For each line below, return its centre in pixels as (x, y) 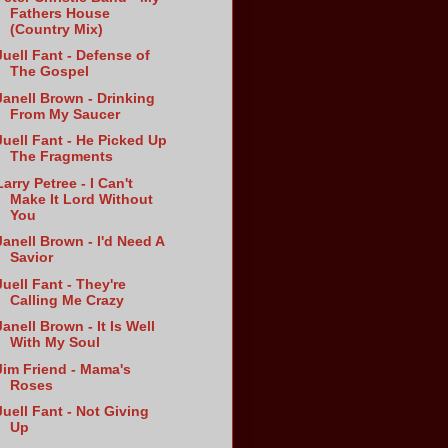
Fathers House (60, 12)
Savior (32, 257)
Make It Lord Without (82, 198)
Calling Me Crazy (67, 299)
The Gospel (50, 71)
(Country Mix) (57, 28)
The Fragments (62, 156)
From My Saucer (65, 113)
